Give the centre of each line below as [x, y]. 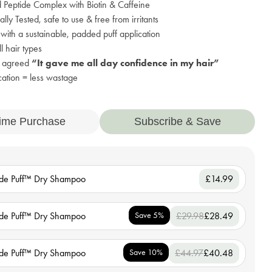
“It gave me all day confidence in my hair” [125, 63]
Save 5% [149, 216]
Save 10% [146, 253]
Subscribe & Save [177, 122]
